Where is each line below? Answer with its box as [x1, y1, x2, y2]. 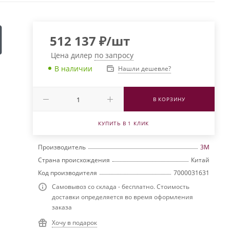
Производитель [37, 142, 86, 151]
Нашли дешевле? [118, 64, 171, 73]
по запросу [94, 50, 133, 60]
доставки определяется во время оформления [51, 192, 193, 201]
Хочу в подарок [51, 218, 97, 227]
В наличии [54, 63, 92, 73]
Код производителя [37, 168, 97, 177]
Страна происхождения [37, 155, 110, 164]
